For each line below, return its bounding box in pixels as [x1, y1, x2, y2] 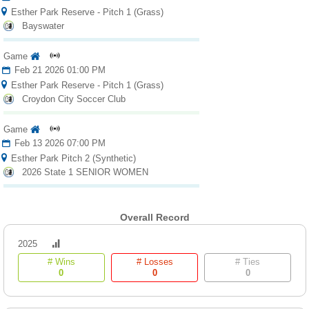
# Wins [47, 257, 75, 268]
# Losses [136, 257, 173, 268]
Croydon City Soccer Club [21, 94, 126, 105]
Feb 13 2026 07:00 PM [11, 138, 106, 149]
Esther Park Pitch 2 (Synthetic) [8, 153, 136, 164]
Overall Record [119, 212, 190, 223]
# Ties [235, 257, 261, 268]
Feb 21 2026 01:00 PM [11, 65, 106, 76]
